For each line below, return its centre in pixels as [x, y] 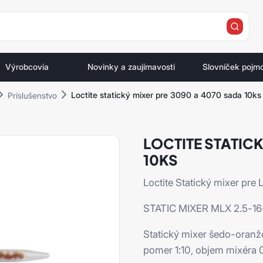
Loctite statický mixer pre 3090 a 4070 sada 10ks [166, 95]
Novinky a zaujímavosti [131, 67]
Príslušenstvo [32, 95]
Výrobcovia [27, 67]
